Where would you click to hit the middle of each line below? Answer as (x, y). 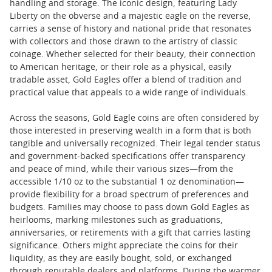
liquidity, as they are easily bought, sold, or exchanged (121, 259)
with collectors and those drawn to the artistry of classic (124, 42)
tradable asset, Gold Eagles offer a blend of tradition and (126, 80)
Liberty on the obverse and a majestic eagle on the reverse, (130, 17)
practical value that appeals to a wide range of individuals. (129, 93)
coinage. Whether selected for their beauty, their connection (133, 55)
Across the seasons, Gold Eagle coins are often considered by (134, 119)
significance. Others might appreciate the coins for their (124, 246)
